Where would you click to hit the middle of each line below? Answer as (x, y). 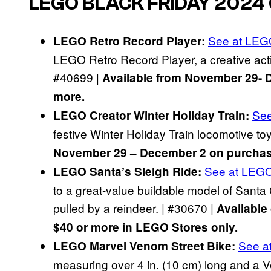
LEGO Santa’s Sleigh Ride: (127, 171)
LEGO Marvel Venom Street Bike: (144, 246)
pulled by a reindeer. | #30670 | (135, 207)
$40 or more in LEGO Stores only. (145, 227)
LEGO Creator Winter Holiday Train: (153, 115)
